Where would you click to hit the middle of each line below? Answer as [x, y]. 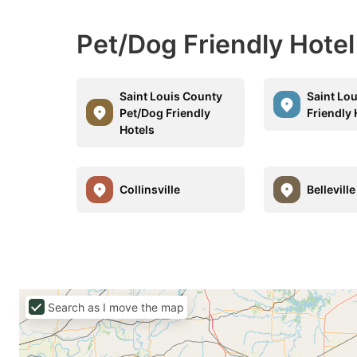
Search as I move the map [116, 307]
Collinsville [150, 190]
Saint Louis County [171, 96]
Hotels [137, 129]
